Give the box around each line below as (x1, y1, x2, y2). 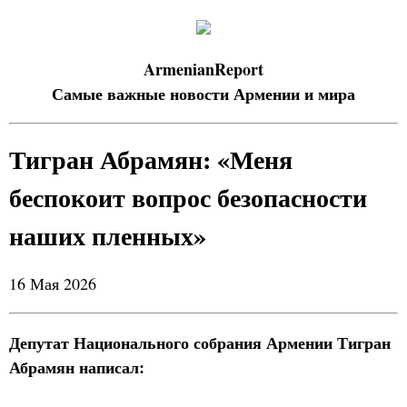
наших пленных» (9, 217, 206, 254)
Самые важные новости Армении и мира (52, 82, 355, 105)
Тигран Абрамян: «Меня (9, 141, 293, 178)
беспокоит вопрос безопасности (9, 179, 367, 216)
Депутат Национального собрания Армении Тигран (9, 331, 391, 354)
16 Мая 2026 (9, 273, 96, 294)
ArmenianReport (144, 57, 263, 81)
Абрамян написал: (9, 355, 144, 379)
